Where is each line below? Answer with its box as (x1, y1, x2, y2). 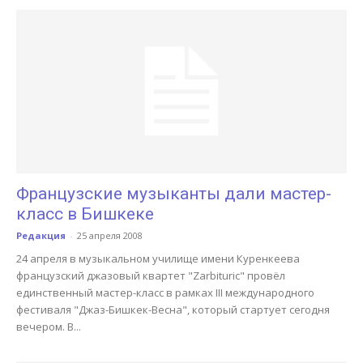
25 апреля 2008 (77, 228, 143, 241)
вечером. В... (16, 318, 81, 334)
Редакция (16, 228, 66, 241)
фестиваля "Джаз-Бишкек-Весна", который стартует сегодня (16, 301, 330, 317)
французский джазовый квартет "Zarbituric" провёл (16, 267, 285, 283)
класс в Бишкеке (16, 203, 154, 224)
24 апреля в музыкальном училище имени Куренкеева (16, 250, 300, 266)
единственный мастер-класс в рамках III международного (16, 284, 314, 300)
